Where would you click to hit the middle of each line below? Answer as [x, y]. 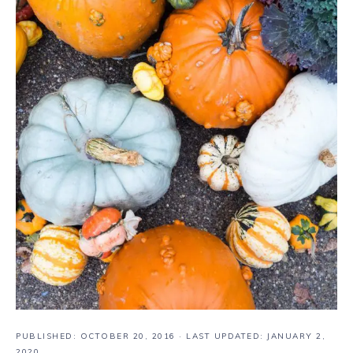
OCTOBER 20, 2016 [128, 336]
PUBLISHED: [48, 336]
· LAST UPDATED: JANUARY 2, [250, 336]
